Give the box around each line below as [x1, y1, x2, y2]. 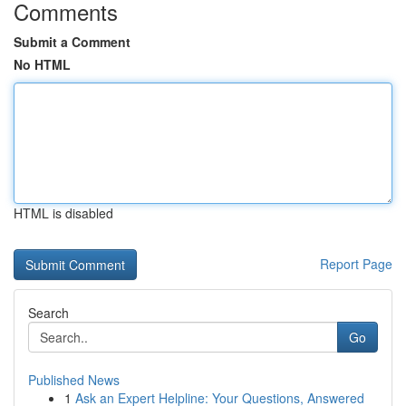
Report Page [320, 255, 392, 273]
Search [28, 304, 69, 322]
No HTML [14, 55, 71, 73]
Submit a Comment [14, 33, 130, 51]
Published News [28, 371, 120, 389]
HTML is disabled [14, 204, 113, 222]
